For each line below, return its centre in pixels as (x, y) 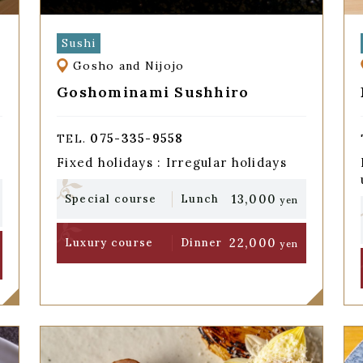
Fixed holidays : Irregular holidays (171, 163)
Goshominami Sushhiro (153, 92)
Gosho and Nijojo (129, 66)
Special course (111, 199)
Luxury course (109, 242)
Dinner (202, 242)
